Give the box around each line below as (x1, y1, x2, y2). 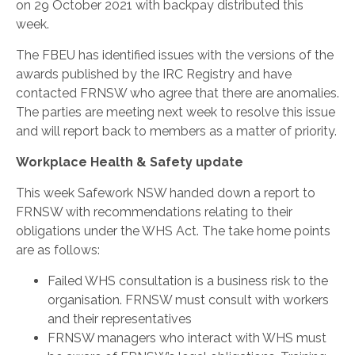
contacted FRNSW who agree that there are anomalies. (16, 86, 339, 101)
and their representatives (48, 311, 192, 326)
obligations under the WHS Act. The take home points (16, 223, 330, 239)
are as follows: (16, 242, 100, 258)
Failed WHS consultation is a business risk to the (48, 273, 328, 288)
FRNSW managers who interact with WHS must (48, 330, 326, 345)
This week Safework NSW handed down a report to (16, 185, 315, 200)
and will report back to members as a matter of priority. (16, 124, 337, 139)
